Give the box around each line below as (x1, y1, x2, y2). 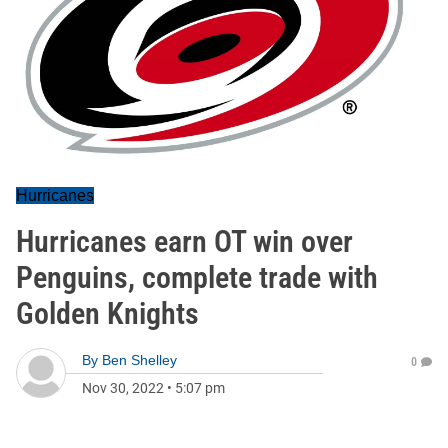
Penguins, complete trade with (16, 260, 378, 295)
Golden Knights (16, 296, 199, 331)
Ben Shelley (102, 352, 177, 368)
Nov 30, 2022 (82, 380, 164, 396)
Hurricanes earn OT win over (16, 224, 353, 259)
